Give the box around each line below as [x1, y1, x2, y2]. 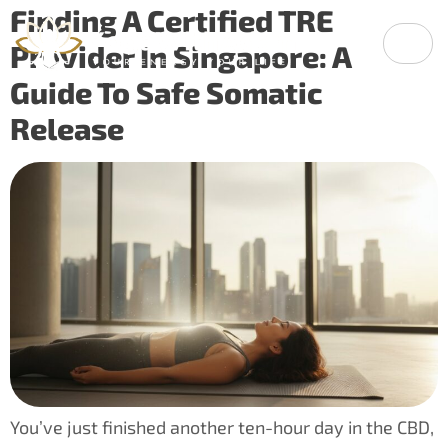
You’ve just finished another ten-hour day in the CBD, [10, 415, 434, 438]
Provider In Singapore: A [10, 38, 351, 75]
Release [10, 110, 124, 147]
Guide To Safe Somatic [10, 74, 323, 111]
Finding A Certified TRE [10, 2, 334, 39]
